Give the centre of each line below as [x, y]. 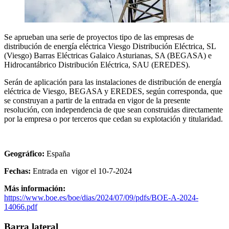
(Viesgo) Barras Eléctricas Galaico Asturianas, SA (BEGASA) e [108, 55]
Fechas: [18, 171]
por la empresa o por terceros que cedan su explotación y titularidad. [113, 119]
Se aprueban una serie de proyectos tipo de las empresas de [99, 37]
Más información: [35, 188]
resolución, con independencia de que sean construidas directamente [113, 109]
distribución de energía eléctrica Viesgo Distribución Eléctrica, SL [110, 46]
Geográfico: [25, 153]
